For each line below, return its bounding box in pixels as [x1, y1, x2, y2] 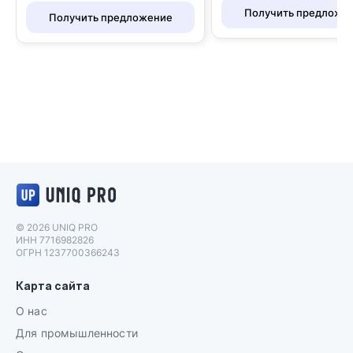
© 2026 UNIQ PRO [16, 221, 98, 233]
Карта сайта [16, 279, 90, 292]
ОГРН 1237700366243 [16, 247, 120, 258]
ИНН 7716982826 [16, 234, 94, 246]
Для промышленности [16, 326, 138, 340]
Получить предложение [48, 10, 173, 24]
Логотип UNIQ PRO [116, 181, 232, 197]
